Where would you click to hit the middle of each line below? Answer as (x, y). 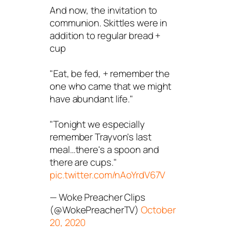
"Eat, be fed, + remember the (110, 73)
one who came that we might (111, 86)
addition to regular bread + (105, 35)
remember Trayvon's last (101, 137)
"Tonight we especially (97, 124)
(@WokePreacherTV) (96, 210)
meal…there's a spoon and (104, 149)
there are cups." (83, 162)
